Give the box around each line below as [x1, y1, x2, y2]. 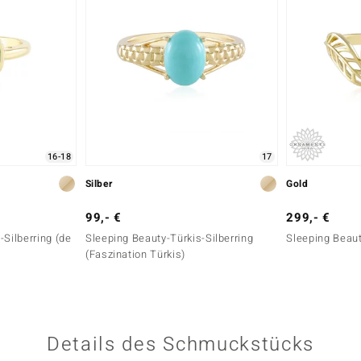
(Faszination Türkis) [85, 246, 185, 262]
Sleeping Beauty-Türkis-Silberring [85, 230, 254, 246]
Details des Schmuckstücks [47, 330, 314, 359]
